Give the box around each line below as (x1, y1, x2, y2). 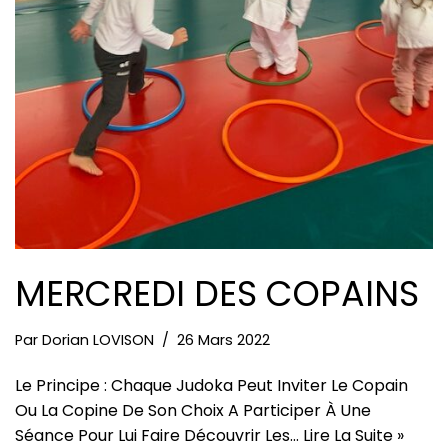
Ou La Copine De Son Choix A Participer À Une (15, 399, 371, 423)
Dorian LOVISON (42, 330, 154, 351)
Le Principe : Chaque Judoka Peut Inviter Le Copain (15, 374, 408, 398)
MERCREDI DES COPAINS (15, 269, 419, 319)
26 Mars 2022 (177, 330, 270, 351)
